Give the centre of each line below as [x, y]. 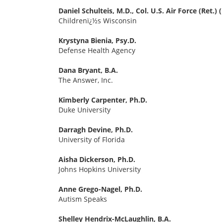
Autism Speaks [83, 199]
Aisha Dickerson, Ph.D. [97, 160]
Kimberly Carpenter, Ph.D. [103, 100]
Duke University [84, 110]
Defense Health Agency [97, 51]
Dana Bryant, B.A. [88, 70]
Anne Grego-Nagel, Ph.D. [100, 189]
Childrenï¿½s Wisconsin [98, 21]
